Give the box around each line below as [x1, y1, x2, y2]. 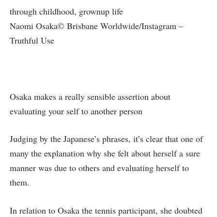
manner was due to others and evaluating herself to [10, 162, 189, 174]
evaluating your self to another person [10, 105, 145, 117]
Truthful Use [10, 34, 54, 46]
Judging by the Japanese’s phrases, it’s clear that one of [10, 133, 203, 145]
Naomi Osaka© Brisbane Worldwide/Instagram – [10, 20, 183, 32]
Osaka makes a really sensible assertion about [10, 90, 170, 102]
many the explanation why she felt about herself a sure [10, 147, 200, 159]
